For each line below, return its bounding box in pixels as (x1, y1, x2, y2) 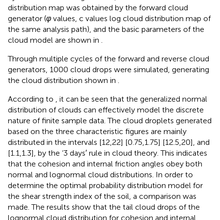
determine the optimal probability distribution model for (8, 180, 203, 190)
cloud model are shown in (8, 35, 101, 45)
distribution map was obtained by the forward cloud (8, 2, 188, 12)
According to (8, 94, 55, 104)
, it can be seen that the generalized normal (55, 94, 207, 104)
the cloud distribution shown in (8, 75, 118, 85)
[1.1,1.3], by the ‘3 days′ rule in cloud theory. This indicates (8, 148, 207, 158)
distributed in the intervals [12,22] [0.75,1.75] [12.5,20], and (8, 137, 210, 147)
